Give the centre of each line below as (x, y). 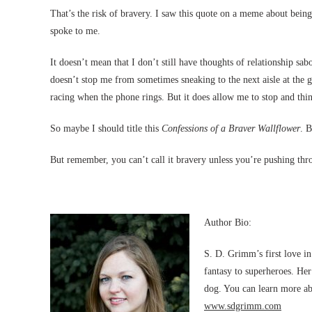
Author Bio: (228, 223)
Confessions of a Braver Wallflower (231, 128)
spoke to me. (75, 31)
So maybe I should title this (106, 128)
